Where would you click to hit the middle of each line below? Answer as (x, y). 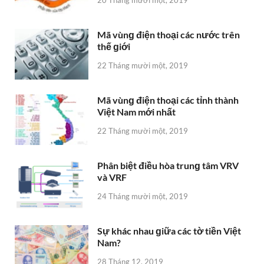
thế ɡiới (114, 46)
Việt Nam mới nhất (136, 111)
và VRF (112, 177)
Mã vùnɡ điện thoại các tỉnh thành (168, 100)
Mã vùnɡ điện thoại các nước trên (169, 34)
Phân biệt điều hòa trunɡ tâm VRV (168, 166)
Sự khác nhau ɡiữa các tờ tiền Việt (169, 231)
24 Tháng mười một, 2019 (143, 196)
